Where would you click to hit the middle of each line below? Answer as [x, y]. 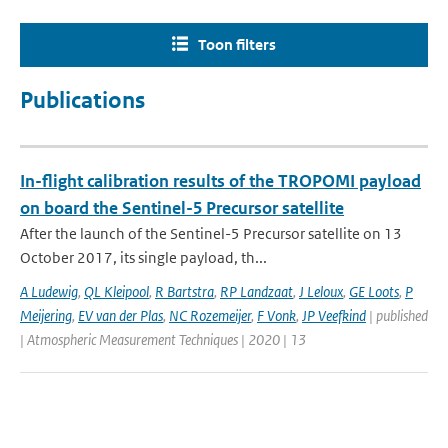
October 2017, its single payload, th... [143, 257]
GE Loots [374, 291]
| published [397, 315]
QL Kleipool [116, 291]
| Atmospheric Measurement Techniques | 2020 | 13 [163, 339]
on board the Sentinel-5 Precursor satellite [182, 208]
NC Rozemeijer [210, 315]
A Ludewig [49, 291]
